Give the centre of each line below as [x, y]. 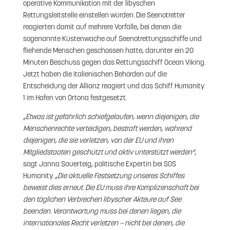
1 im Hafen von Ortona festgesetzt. [75, 98]
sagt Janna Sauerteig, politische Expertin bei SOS [99, 164]
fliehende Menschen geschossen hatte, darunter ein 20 [108, 51]
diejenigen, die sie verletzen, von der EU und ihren [98, 141]
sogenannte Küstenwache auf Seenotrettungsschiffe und [112, 39]
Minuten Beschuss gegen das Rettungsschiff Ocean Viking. [114, 63]
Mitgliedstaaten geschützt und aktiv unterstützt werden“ [109, 152]
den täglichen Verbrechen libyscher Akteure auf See [102, 200]
